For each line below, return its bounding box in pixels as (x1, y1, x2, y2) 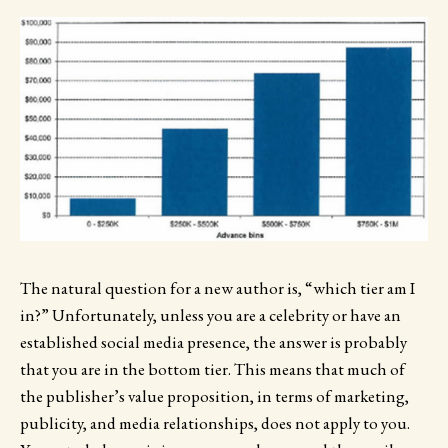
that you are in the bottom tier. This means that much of (20, 357, 405, 380)
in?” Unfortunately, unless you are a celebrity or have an (20, 303, 401, 326)
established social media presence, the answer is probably (20, 330, 407, 353)
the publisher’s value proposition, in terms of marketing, (20, 384, 409, 407)
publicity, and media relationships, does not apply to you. (20, 411, 410, 434)
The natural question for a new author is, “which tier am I (20, 276, 415, 299)
